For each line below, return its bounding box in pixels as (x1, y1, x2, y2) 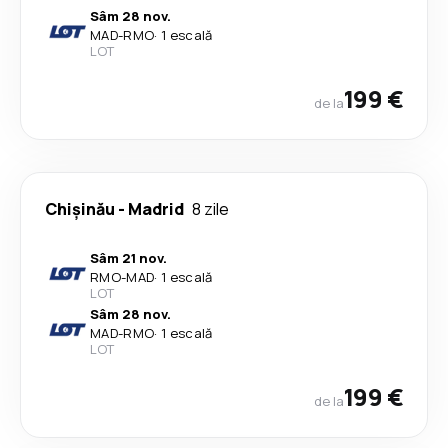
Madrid (128, 198, 184, 220)
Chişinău (45, 198, 115, 220)
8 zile (192, 198, 229, 220)
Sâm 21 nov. (90, 249, 167, 267)
